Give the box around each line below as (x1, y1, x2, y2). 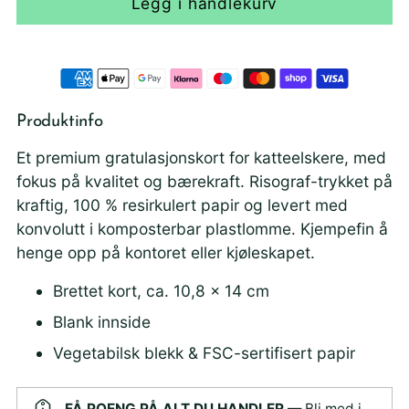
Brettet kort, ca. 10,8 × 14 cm (53, 281, 269, 300)
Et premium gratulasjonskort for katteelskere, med (16, 148, 386, 167)
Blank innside (53, 312, 151, 331)
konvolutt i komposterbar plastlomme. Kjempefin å (16, 219, 388, 238)
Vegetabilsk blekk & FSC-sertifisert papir (53, 343, 355, 362)
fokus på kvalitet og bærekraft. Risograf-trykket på (16, 172, 393, 191)
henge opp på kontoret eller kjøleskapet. (16, 243, 315, 262)
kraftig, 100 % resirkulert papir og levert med (16, 195, 348, 215)
